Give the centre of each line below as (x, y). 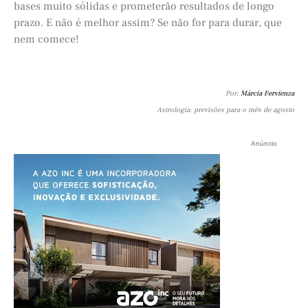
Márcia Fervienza (267, 93)
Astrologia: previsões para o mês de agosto (225, 110)
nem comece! (46, 39)
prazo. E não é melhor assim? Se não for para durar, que (148, 22)
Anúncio (264, 143)
